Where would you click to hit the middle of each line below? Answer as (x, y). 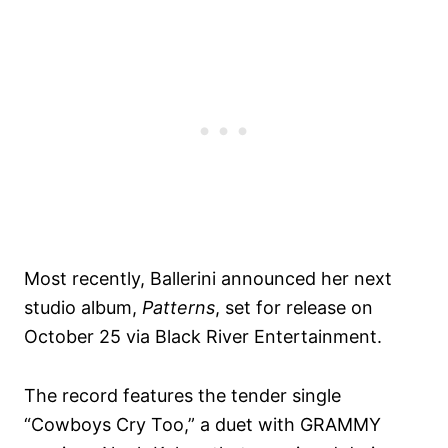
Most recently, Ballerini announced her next (208, 278)
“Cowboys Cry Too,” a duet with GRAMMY (202, 424)
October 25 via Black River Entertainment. (203, 336)
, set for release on (294, 307)
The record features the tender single (182, 395)
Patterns (178, 307)
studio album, (83, 307)
